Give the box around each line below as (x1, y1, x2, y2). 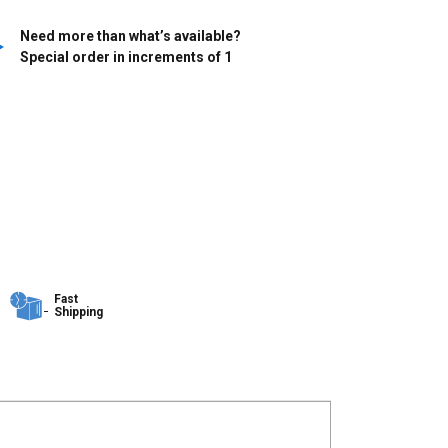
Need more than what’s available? (20, 28, 241, 45)
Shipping (54, 305, 103, 320)
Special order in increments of (20, 49, 224, 66)
